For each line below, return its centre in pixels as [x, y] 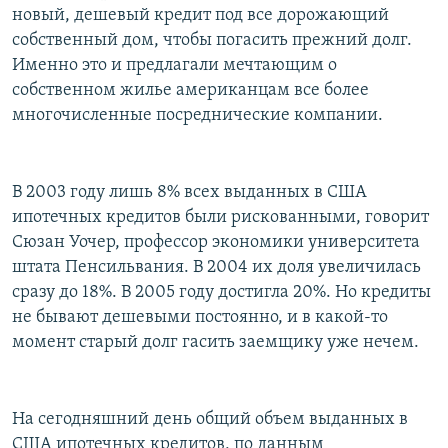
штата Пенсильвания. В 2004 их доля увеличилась [216, 268]
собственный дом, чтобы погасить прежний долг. [212, 41]
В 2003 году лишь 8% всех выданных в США [189, 193]
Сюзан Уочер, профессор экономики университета [216, 243]
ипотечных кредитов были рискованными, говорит [220, 218]
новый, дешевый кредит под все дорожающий [200, 16]
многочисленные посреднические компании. [197, 116]
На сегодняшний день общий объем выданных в [210, 420]
